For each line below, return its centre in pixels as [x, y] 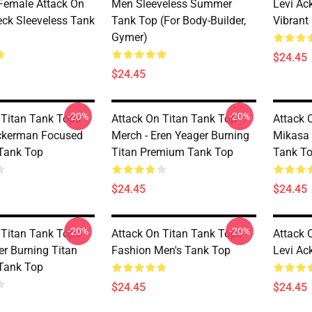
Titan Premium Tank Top [172, 152]
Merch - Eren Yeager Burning [180, 135]
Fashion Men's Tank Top [171, 250]
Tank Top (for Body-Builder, [179, 21]
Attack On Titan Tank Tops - [180, 234]
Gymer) [130, 37]
